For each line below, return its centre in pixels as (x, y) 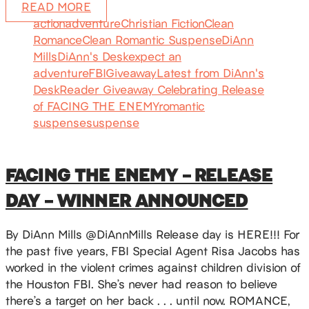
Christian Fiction (162, 23)
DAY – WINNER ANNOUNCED (127, 199)
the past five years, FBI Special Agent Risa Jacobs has (153, 250)
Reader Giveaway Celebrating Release (162, 89)
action (49, 23)
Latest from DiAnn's (210, 73)
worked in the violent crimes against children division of (153, 267)
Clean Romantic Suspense (152, 40)
